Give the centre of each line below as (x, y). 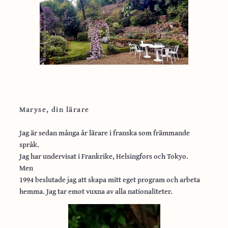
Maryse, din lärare (54, 109)
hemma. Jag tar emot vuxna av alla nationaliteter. (96, 191)
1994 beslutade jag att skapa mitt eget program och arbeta (109, 179)
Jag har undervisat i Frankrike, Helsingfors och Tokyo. (104, 156)
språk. (29, 144)
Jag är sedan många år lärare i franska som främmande (104, 132)
